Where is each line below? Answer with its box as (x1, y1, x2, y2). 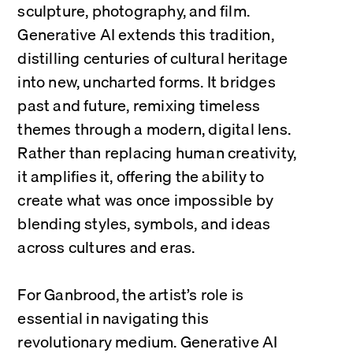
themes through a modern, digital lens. (17, 117, 291, 141)
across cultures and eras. (17, 235, 195, 259)
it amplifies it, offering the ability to (17, 164, 265, 188)
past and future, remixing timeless (17, 93, 261, 117)
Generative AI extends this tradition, (17, 22, 274, 46)
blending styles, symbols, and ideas (17, 211, 271, 236)
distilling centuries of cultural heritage (17, 46, 288, 70)
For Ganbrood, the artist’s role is (17, 282, 244, 307)
